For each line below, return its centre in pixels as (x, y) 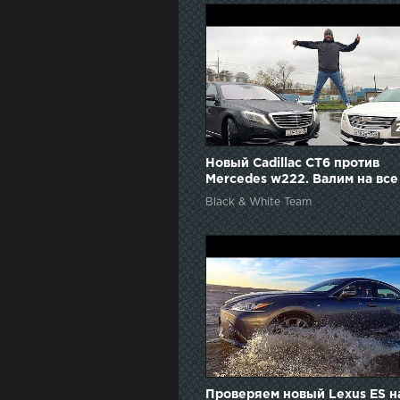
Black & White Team (258, 203)
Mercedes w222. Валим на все (302, 180)
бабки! (227, 196)
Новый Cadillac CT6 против (292, 164)
